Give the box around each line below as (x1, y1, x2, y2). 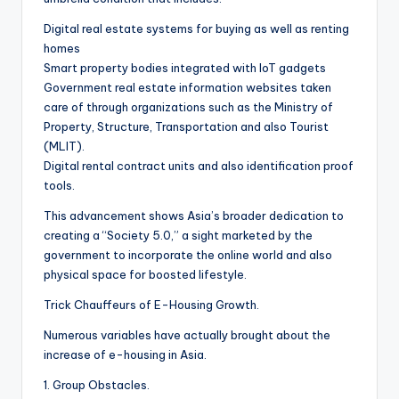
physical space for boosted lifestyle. (44, 267, 247, 282)
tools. (44, 178, 75, 193)
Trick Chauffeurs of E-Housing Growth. (44, 297, 259, 313)
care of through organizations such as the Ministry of (44, 100, 333, 115)
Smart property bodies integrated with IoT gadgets (44, 61, 326, 76)
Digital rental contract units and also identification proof (44, 159, 354, 174)
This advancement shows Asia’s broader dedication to (44, 208, 344, 224)
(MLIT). (44, 139, 85, 154)
